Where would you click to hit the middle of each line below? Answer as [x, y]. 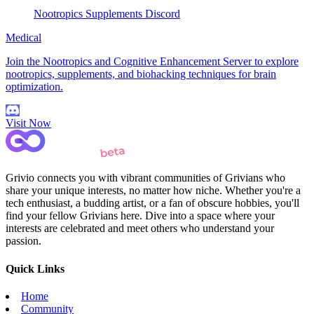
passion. [23, 241]
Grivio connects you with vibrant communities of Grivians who [145, 178]
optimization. [34, 87]
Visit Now [28, 123]
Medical [23, 38]
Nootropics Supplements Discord [107, 14]
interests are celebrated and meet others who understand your [140, 228]
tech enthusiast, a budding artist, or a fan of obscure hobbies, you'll [152, 203]
